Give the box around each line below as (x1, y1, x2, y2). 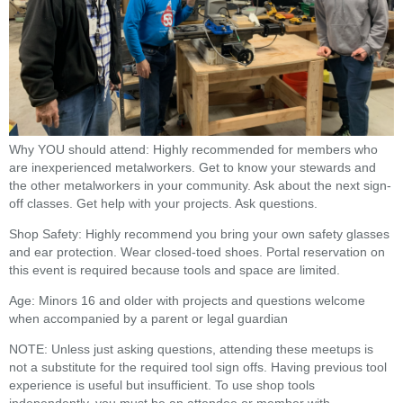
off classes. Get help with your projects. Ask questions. (9, 196, 318, 210)
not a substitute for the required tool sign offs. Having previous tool (9, 360, 387, 374)
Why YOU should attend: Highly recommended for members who (9, 142, 378, 157)
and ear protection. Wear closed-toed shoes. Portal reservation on (9, 245, 385, 259)
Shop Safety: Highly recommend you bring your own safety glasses (9, 227, 390, 241)
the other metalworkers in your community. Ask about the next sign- (9, 178, 391, 193)
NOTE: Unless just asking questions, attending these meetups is (9, 342, 373, 356)
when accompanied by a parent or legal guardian (9, 311, 288, 326)
